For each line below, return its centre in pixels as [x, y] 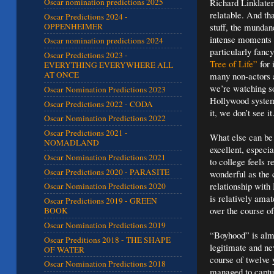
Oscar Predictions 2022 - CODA [98, 104]
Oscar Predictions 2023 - [86, 55]
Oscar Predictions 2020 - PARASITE [107, 172]
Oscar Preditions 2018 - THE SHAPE [107, 239]
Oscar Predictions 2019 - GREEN [101, 201]
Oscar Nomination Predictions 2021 [105, 157]
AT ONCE [61, 75]
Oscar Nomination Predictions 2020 [105, 186]
